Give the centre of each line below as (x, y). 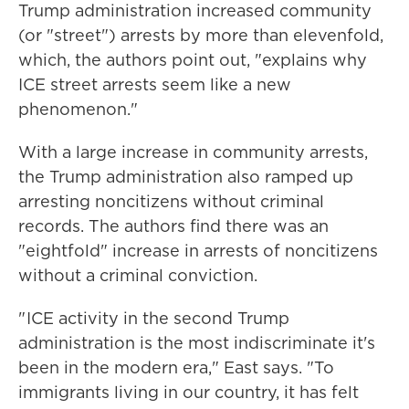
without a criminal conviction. (138, 275)
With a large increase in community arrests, (193, 152)
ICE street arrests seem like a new (155, 84)
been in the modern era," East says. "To (176, 367)
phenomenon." (78, 109)
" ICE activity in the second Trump (154, 318)
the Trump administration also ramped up (186, 177)
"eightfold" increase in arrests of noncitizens (198, 251)
